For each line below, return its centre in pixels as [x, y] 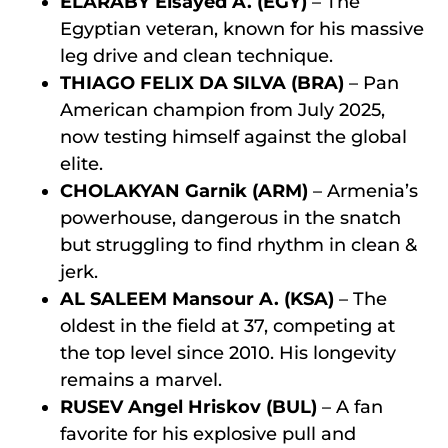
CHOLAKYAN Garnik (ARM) [184, 190]
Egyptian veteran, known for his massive [242, 28]
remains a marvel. [141, 379]
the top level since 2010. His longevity [228, 352]
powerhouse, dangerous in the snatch [230, 217]
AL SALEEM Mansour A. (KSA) [197, 298]
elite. [81, 163]
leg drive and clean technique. [196, 55]
